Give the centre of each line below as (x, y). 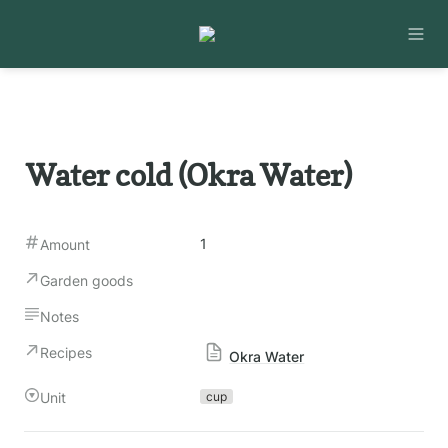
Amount (65, 244)
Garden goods (86, 280)
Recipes (66, 352)
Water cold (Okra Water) (189, 175)
